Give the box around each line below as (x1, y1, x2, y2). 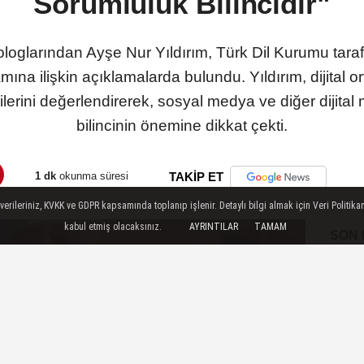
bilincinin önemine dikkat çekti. (76, 117, 288, 135)
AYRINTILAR (189, 221, 238, 232)
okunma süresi (56, 169, 128, 182)
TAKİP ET (169, 170, 223, 184)
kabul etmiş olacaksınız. (64, 220, 162, 232)
